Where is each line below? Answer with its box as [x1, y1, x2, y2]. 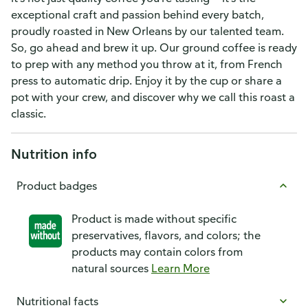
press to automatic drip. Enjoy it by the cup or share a [11, 74, 282, 87]
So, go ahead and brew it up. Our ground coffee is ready [11, 41, 297, 54]
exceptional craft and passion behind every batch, [11, 8, 264, 21]
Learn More [151, 261, 210, 275]
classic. [11, 107, 46, 120]
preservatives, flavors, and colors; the [71, 228, 261, 242]
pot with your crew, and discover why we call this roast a [11, 90, 295, 104]
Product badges [16, 179, 97, 192]
